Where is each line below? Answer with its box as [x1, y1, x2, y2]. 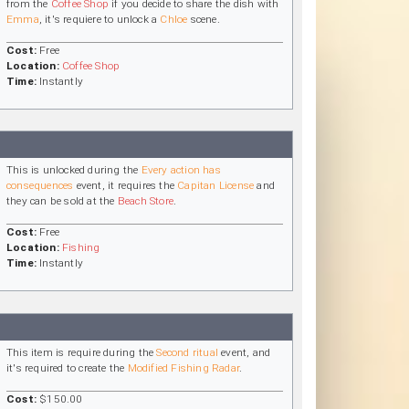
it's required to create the [6, 361, 128, 374]
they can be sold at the [6, 194, 118, 208]
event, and [218, 345, 271, 359]
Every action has [141, 163, 221, 177]
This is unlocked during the [6, 163, 142, 177]
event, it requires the [73, 179, 178, 193]
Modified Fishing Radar [127, 361, 240, 374]
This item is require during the [6, 345, 157, 359]
